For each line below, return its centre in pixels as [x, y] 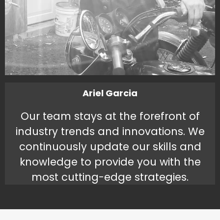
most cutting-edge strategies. [110, 177]
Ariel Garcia [110, 93]
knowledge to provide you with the [110, 162]
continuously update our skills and [110, 147]
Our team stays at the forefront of [110, 116]
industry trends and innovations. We [110, 132]
